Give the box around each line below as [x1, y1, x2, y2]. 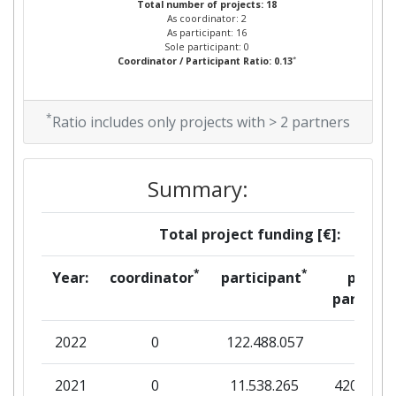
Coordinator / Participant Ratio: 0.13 [118, 55, 293, 67]
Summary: [148, 174, 248, 203]
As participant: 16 [167, 27, 247, 39]
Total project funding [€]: [159, 225, 340, 244]
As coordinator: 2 [167, 12, 247, 25]
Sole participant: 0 [164, 41, 249, 53]
